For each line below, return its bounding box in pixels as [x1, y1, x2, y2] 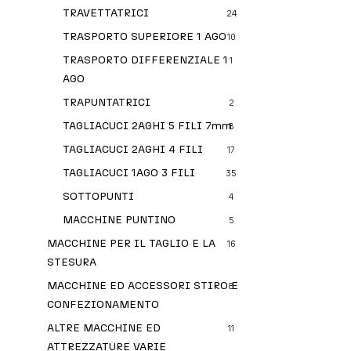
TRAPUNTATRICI [63, 96, 150, 109]
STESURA [47, 255, 96, 269]
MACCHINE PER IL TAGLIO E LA [47, 237, 215, 250]
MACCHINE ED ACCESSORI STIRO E [47, 279, 238, 292]
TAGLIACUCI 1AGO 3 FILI [63, 166, 195, 179]
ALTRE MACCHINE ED [47, 321, 161, 335]
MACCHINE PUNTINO [63, 213, 175, 226]
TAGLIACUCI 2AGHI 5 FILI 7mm [63, 119, 232, 132]
